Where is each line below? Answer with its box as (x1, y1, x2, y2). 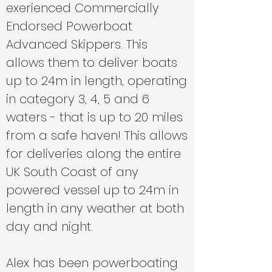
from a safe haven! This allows (6, 127, 188, 144)
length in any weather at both (6, 200, 184, 217)
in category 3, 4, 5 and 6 (6, 90, 149, 107)
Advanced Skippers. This (6, 36, 148, 53)
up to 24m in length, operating (6, 72, 187, 89)
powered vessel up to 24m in (6, 182, 178, 199)
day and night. (6, 218, 93, 235)
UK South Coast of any (6, 163, 138, 180)
